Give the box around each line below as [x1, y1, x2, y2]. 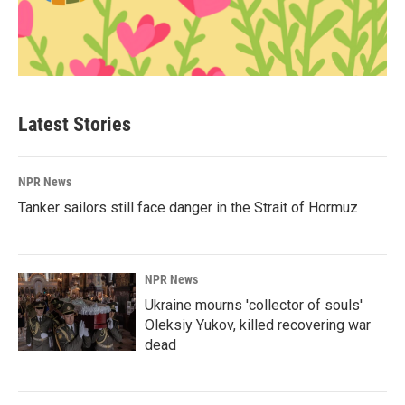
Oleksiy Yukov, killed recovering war [145, 316, 371, 334]
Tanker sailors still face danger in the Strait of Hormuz [18, 198, 358, 216]
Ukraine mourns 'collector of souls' [145, 296, 363, 314]
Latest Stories [18, 112, 131, 136]
